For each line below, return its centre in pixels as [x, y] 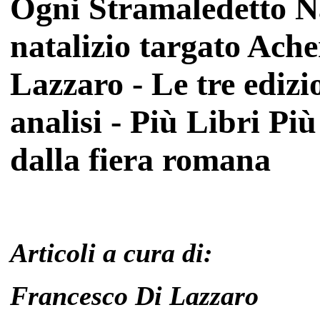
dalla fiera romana [140, 160]
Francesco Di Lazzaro [134, 295]
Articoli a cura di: [111, 252]
